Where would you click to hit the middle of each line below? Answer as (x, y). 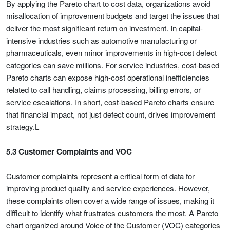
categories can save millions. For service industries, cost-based (113, 65)
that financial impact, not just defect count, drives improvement (111, 114)
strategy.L (23, 127)
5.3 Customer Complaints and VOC (69, 151)
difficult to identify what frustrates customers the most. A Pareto (112, 213)
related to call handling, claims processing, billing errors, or (103, 90)
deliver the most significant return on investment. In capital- (104, 28)
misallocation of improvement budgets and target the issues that (113, 16)
